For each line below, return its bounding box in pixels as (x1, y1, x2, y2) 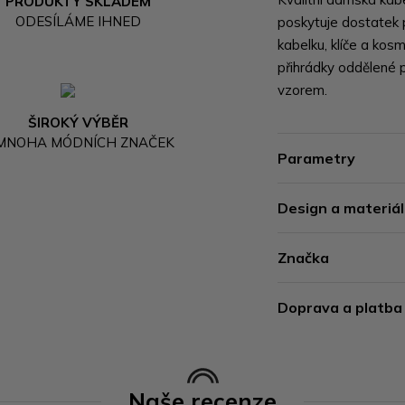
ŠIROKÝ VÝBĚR (28, 113, 129, 131)
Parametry (278, 149, 356, 167)
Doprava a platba (278, 298, 403, 316)
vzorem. (278, 81, 328, 99)
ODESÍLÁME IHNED (15, 12, 142, 30)
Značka (278, 249, 330, 267)
